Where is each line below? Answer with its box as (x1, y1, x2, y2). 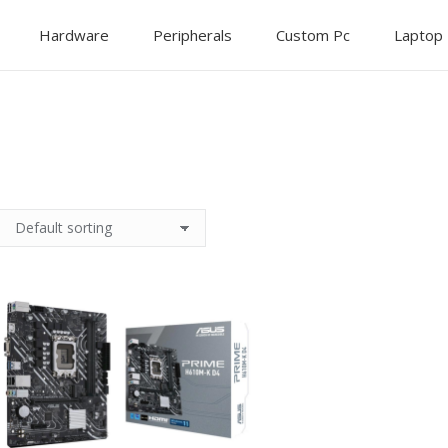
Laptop (394, 24, 443, 45)
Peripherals (153, 24, 232, 45)
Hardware (39, 24, 109, 45)
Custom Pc (276, 24, 350, 45)
